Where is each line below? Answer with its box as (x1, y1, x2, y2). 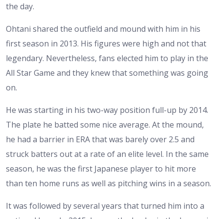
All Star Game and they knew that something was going (6, 67, 208, 79)
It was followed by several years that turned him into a (6, 200, 204, 212)
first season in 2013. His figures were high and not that (6, 38, 206, 49)
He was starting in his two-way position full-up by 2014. (6, 105, 208, 116)
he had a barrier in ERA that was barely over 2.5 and (6, 134, 195, 145)
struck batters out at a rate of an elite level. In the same (6, 149, 209, 160)
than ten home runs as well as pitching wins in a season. (6, 178, 211, 189)
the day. (6, 1, 34, 12)
